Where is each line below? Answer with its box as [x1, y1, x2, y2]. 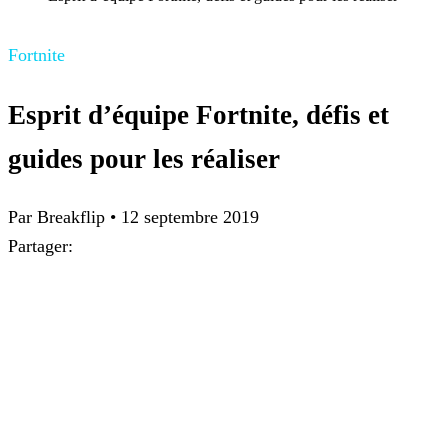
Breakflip [37, 207, 105, 228]
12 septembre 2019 [121, 207, 259, 228]
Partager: [8, 236, 73, 257]
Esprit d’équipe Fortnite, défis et [8, 99, 389, 130]
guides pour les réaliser [8, 143, 280, 174]
